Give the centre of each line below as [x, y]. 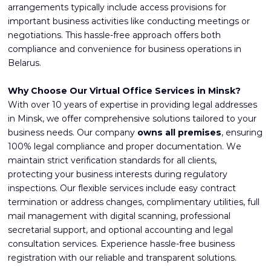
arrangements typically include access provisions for [117, 8]
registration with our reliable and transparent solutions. [122, 258]
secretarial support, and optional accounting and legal [120, 230]
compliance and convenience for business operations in [125, 49]
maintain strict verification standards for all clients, [112, 161]
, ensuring [242, 133]
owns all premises [179, 133]
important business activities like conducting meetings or [129, 21]
